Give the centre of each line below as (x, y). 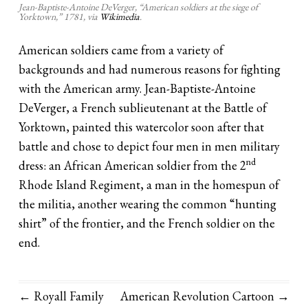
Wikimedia (120, 17)
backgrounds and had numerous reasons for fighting (150, 69)
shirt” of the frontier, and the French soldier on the (147, 223)
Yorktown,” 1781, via (59, 17)
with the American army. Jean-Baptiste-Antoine (137, 88)
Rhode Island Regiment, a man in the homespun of (149, 184)
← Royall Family (62, 296)
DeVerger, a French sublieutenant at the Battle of (143, 107)
